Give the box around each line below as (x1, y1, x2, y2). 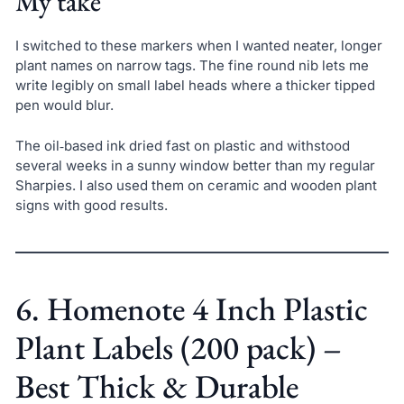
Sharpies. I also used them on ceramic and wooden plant (14, 176, 377, 194)
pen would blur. (14, 96, 114, 115)
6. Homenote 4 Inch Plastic (14, 287, 368, 330)
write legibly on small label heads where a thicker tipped (14, 77, 375, 95)
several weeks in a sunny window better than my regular (14, 156, 375, 174)
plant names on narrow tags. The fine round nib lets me (14, 57, 369, 75)
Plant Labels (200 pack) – (14, 326, 342, 369)
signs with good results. (14, 196, 168, 214)
